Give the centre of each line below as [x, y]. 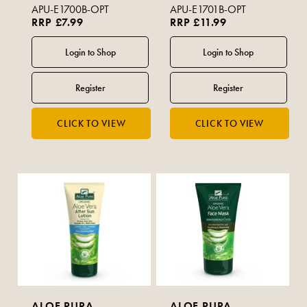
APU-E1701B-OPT [208, 10]
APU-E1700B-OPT [71, 10]
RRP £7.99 [58, 23]
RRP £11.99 [199, 23]
